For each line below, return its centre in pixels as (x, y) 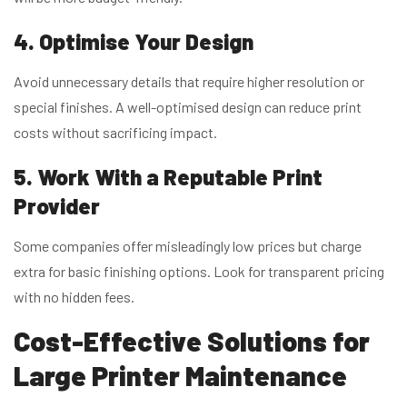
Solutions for (286, 340)
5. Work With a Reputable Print (168, 176)
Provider (57, 205)
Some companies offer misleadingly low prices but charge (188, 245)
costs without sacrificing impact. (115, 132)
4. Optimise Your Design (134, 41)
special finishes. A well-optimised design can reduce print (188, 106)
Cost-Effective (108, 340)
